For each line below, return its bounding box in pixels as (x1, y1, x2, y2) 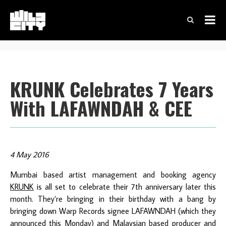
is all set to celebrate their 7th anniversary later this (34, 181, 216, 192)
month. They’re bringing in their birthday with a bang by (10, 193, 216, 204)
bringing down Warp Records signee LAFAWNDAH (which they (10, 205, 216, 216)
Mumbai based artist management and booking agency (10, 169, 216, 180)
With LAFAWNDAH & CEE (10, 94, 192, 122)
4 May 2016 (10, 149, 49, 159)
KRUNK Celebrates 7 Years (10, 75, 213, 103)
